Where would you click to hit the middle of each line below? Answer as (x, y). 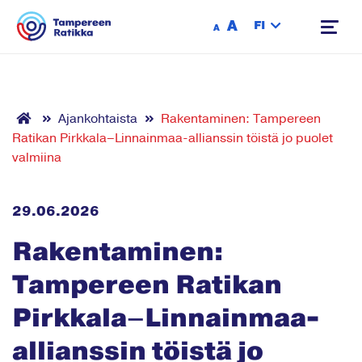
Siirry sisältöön (116, 13)
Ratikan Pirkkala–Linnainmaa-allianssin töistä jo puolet (173, 138)
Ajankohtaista (98, 119)
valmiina (37, 158)
